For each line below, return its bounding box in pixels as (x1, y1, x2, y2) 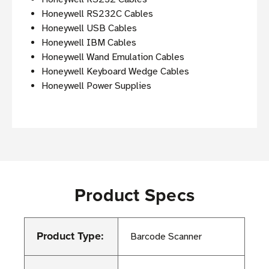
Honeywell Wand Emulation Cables (41, 51, 185, 64)
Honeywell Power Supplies (41, 80, 152, 92)
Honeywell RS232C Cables (41, 8, 156, 20)
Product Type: (37, 228, 104, 244)
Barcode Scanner (130, 231, 202, 243)
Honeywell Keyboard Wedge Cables (41, 65, 190, 78)
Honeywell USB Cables (41, 22, 138, 35)
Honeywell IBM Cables (41, 37, 137, 49)
